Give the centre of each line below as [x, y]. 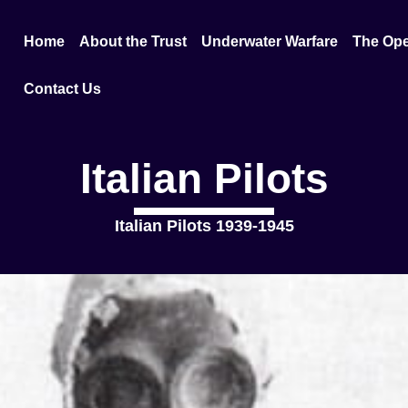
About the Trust [133, 41]
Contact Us [63, 89]
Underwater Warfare [270, 41]
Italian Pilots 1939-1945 [204, 226]
